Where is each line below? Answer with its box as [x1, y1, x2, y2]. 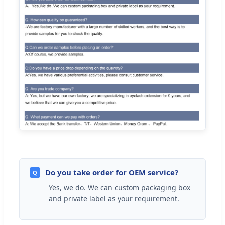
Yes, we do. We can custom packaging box [49, 182, 190, 192]
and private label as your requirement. [49, 193, 179, 203]
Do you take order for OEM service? [45, 167, 178, 177]
